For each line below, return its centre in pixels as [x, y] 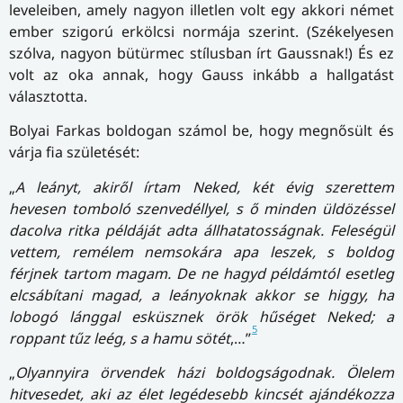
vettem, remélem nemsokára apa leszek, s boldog [201, 251]
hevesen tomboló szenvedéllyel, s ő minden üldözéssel [201, 208]
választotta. [48, 96]
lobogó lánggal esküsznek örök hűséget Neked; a [201, 316]
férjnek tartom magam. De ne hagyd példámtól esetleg [201, 273]
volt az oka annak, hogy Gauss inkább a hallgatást [201, 74]
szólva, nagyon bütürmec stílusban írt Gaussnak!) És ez [201, 53]
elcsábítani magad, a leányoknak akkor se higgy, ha [201, 295]
